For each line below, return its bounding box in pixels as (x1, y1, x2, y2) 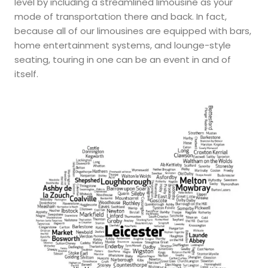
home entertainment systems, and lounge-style (14, 39, 231, 52)
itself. (14, 68, 38, 81)
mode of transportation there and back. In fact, (14, 10, 227, 23)
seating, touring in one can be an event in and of (14, 53, 231, 66)
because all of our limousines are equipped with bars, (14, 25, 251, 38)
